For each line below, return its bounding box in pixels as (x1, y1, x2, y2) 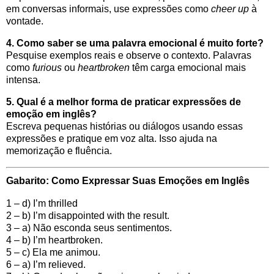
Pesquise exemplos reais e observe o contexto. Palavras (6, 50, 251, 61)
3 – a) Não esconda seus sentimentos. (6, 222, 172, 233)
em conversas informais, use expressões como (6, 4, 211, 15)
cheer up (211, 4, 249, 15)
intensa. (6, 75, 40, 86)
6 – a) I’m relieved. (6, 259, 86, 270)
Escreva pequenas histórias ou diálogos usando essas (6, 121, 243, 132)
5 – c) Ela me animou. (6, 246, 100, 257)
